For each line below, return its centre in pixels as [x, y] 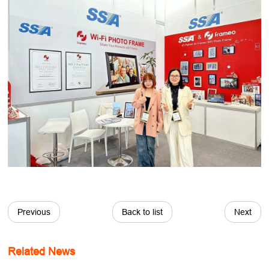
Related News [42, 251]
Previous [34, 212]
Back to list [142, 212]
